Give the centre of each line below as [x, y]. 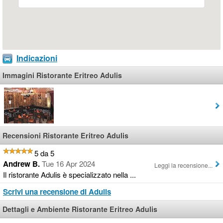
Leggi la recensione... [183, 165]
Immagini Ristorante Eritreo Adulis [62, 75]
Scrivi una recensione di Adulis [57, 192]
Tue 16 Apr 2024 [68, 164]
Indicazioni [37, 58]
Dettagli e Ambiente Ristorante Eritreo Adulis [80, 209]
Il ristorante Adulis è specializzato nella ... [69, 175]
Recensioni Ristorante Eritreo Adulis [65, 136]
